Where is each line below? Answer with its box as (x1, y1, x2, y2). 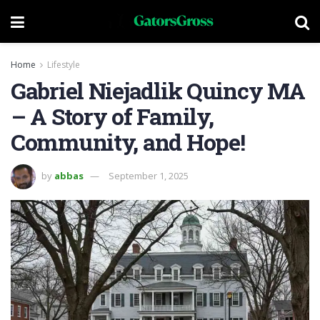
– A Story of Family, (11, 101, 214, 131)
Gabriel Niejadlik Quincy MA (11, 75, 305, 106)
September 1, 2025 (109, 169, 189, 182)
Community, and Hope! (11, 126, 245, 157)
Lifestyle (47, 59, 80, 71)
